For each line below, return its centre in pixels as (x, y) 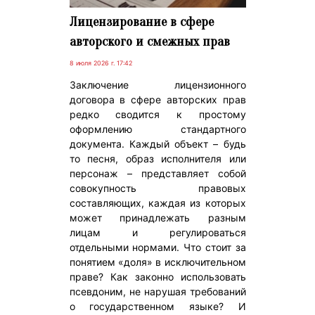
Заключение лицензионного (157, 85)
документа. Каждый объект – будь (157, 144)
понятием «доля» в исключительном (157, 262)
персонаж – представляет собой (157, 174)
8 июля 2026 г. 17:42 (101, 63)
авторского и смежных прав (149, 42)
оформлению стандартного (157, 129)
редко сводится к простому (157, 115)
